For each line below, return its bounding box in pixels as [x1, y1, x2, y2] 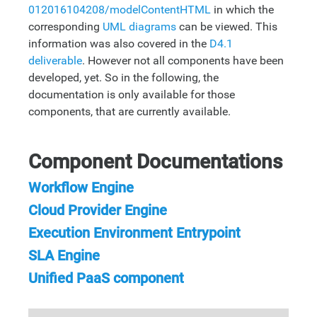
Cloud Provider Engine [28, 201, 167, 219]
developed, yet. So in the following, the [28, 70, 219, 84]
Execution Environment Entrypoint [28, 224, 241, 241]
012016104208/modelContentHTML [28, 2, 211, 16]
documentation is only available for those [28, 87, 235, 101]
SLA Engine [28, 246, 100, 264]
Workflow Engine [28, 178, 134, 196]
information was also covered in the [28, 36, 209, 50]
